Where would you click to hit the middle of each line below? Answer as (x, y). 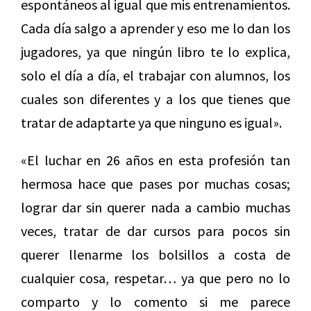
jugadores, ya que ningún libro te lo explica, (155, 52)
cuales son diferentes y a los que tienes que (155, 99)
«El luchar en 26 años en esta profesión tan (155, 160)
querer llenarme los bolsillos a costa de (155, 255)
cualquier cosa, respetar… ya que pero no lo (155, 278)
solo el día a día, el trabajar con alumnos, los (155, 76)
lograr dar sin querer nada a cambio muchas (155, 208)
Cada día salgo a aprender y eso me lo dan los (155, 28)
